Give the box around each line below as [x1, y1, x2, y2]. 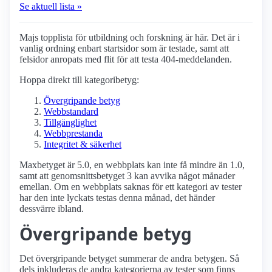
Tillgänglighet [44, 117, 97, 128]
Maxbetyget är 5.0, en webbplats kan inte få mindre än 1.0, [19, 160, 245, 171]
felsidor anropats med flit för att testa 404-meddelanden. [19, 54, 232, 65]
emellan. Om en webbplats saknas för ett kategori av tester [19, 182, 242, 192]
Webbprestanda [44, 128, 103, 139]
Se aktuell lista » [19, 1, 82, 12]
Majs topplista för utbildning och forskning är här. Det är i [19, 32, 240, 43]
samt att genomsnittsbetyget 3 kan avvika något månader [19, 171, 235, 182]
